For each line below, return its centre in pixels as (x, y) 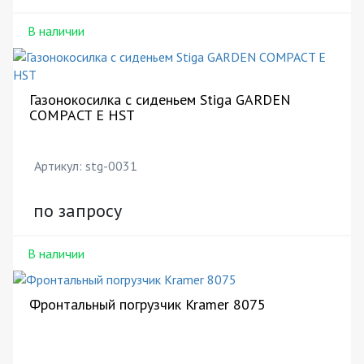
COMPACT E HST (82, 115)
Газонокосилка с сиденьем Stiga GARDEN (160, 100)
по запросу (78, 210)
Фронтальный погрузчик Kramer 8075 (147, 304)
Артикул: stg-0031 (86, 166)
